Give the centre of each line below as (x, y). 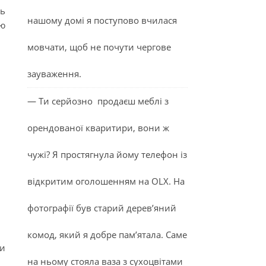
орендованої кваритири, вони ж (98, 128)
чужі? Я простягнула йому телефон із (107, 154)
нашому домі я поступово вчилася (102, 20)
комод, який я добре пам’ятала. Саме (107, 235)
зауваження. (54, 74)
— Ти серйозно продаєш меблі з (98, 101)
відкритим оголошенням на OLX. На (106, 181)
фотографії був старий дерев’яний (102, 208)
